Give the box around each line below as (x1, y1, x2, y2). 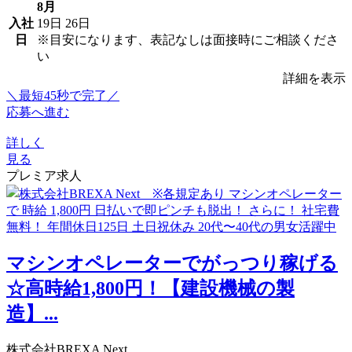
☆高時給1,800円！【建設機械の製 (6, 278, 295, 299)
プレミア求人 (6, 168, 82, 182)
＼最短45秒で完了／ (6, 88, 119, 102)
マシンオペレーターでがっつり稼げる (6, 253, 338, 274)
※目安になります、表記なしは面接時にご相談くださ (37, 32, 339, 46)
